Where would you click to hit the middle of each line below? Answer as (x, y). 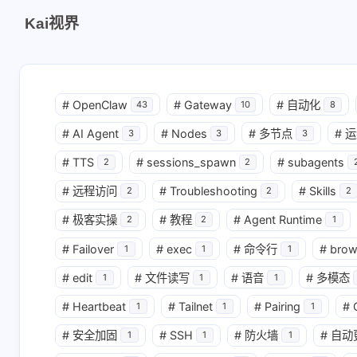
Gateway (208, 104)
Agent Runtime (283, 220)
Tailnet (195, 306)
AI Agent (96, 133)
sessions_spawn (191, 162)
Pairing (282, 306)
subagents (316, 162)
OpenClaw (100, 104)
